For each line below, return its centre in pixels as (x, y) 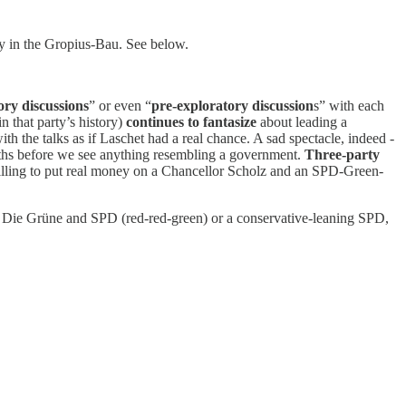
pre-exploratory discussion (232, 105)
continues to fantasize (191, 121)
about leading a (302, 121)
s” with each (349, 105)
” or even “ (120, 105)
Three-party (342, 154)
